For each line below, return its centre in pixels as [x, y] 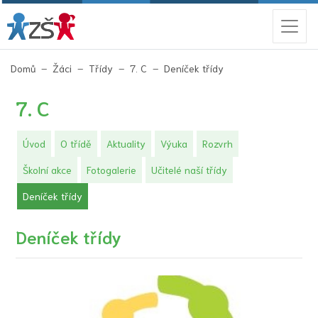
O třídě [76, 143]
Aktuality [126, 143]
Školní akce [48, 169]
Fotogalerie [112, 169]
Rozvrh [217, 143]
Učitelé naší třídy [189, 169]
